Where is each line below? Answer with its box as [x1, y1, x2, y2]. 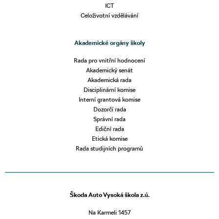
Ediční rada [95, 125, 124, 133]
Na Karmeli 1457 [88, 208, 131, 216]
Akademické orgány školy [74, 39, 145, 46]
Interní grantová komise [79, 96, 140, 104]
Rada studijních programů [76, 145, 143, 153]
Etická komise [91, 135, 128, 143]
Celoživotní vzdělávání [81, 12, 138, 20]
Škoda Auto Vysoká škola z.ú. [69, 191, 150, 198]
